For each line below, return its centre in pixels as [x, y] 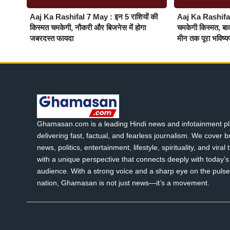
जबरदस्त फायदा [52, 38]
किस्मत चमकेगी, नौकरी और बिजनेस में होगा [88, 27]
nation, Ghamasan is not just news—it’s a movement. [123, 183]
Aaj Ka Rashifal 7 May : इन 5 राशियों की [94, 16]
